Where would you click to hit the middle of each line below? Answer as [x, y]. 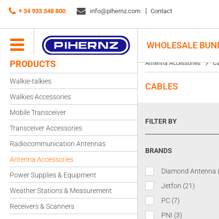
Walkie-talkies [31, 81]
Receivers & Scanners [42, 206]
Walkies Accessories [40, 97]
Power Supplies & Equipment [53, 175]
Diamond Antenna [189, 171]
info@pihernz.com [114, 11]
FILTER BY [161, 121]
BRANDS [159, 151]
